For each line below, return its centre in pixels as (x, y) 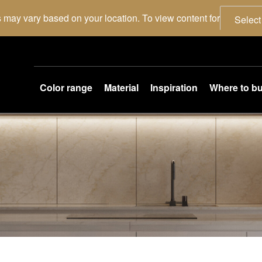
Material (121, 88)
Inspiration (174, 88)
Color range (66, 88)
